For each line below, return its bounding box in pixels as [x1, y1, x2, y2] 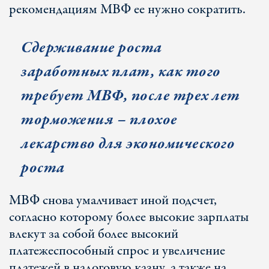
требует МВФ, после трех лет [21, 85, 240, 107]
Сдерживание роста [21, 37, 162, 59]
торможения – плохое [21, 109, 178, 131]
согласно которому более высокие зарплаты [9, 208, 249, 227]
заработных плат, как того [21, 61, 221, 83]
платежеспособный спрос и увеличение [9, 241, 225, 261]
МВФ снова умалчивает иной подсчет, [9, 191, 217, 210]
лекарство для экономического [21, 133, 235, 155]
